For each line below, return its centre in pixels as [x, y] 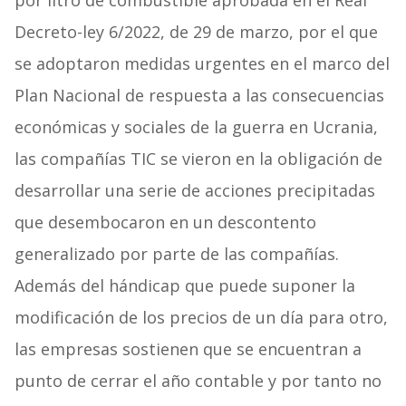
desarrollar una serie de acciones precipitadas [194, 191]
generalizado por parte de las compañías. [176, 254]
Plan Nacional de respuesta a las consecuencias [199, 96]
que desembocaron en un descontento [165, 222]
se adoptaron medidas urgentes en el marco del [202, 64]
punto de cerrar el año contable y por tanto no [198, 381]
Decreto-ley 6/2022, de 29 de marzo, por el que [196, 32]
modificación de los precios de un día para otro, [201, 318]
